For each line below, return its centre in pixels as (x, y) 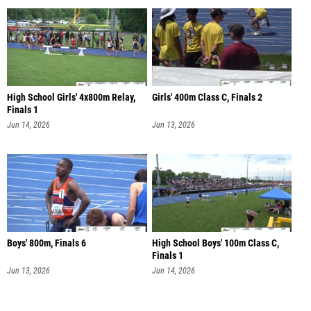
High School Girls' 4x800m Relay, (71, 97)
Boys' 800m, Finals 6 (47, 244)
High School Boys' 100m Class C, (215, 244)
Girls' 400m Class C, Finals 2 (207, 97)
